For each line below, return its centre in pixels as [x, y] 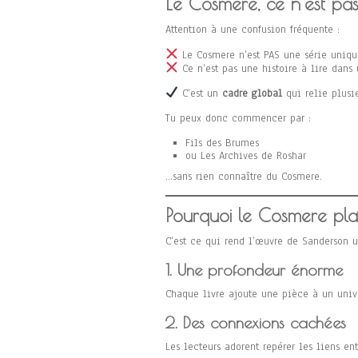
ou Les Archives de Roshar [246, 156]
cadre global [252, 94]
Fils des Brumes [222, 143]
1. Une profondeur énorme [254, 270]
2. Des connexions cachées [256, 323]
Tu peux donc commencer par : [238, 119]
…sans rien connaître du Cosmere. [244, 177]
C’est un [200, 94]
